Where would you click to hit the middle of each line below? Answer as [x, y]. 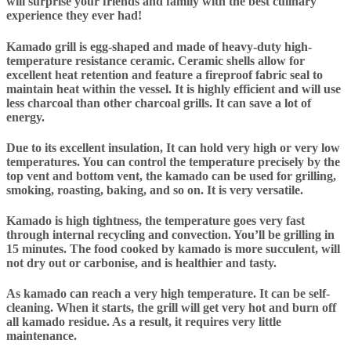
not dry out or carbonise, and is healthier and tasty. [141, 263]
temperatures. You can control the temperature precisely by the [173, 161]
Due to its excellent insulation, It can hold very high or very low [173, 147]
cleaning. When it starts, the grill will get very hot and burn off [171, 308]
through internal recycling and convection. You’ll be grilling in [170, 235]
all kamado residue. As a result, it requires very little [144, 322]
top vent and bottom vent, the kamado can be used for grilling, [171, 175]
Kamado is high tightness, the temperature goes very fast [156, 221]
